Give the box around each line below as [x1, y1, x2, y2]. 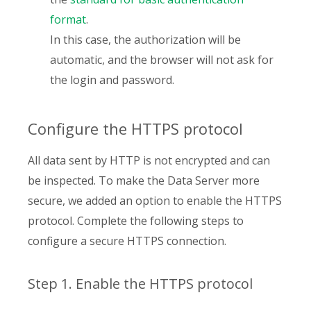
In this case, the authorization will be [50, 31, 241, 47]
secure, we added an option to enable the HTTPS [28, 192, 282, 208]
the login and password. [50, 72, 174, 87]
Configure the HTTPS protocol [28, 117, 243, 139]
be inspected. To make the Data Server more [28, 172, 260, 188]
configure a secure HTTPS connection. [28, 233, 226, 249]
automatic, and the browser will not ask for [50, 51, 274, 67]
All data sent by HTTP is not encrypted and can [28, 152, 270, 168]
